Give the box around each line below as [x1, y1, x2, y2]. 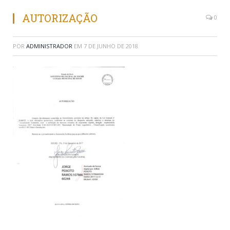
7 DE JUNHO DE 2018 [84, 42, 138, 50]
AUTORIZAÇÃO [22, 11, 98, 25]
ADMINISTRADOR [26, 42, 72, 50]
